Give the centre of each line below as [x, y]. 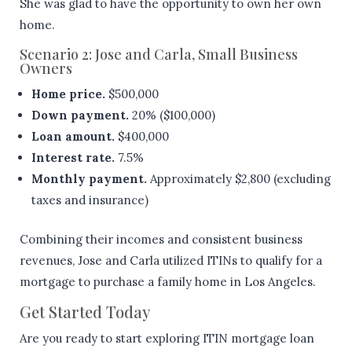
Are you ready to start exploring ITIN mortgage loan [167, 338]
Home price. [68, 93]
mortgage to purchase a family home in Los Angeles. [168, 281]
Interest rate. [73, 157]
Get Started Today [85, 311]
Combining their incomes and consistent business [161, 239]
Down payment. [80, 115]
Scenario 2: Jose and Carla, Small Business [159, 54]
